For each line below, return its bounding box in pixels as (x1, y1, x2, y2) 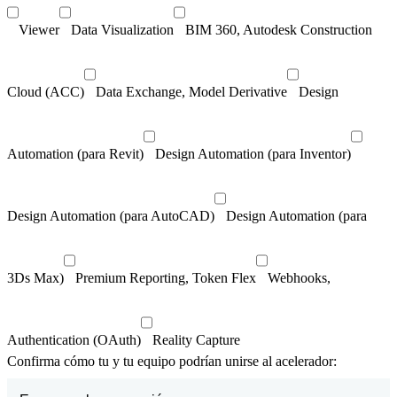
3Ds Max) (7, 270, 64, 286)
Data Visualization (71, 22, 174, 38)
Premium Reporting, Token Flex (75, 270, 256, 286)
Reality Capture (152, 332, 240, 348)
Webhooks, (268, 270, 331, 286)
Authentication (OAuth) (7, 332, 141, 348)
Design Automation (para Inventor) (155, 146, 351, 162)
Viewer (19, 22, 59, 38)
